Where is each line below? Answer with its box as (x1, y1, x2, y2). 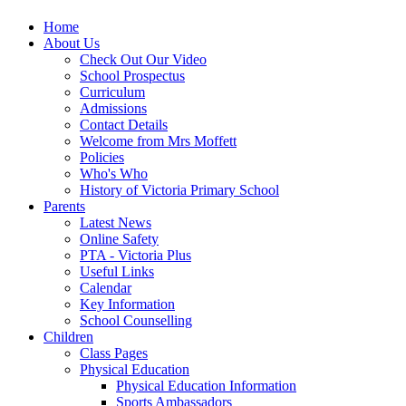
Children (43, 328, 93, 344)
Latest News (80, 214, 151, 230)
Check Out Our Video (80, 51, 207, 67)
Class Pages (80, 344, 148, 361)
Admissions (80, 100, 147, 116)
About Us (43, 34, 100, 51)
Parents (43, 198, 85, 214)
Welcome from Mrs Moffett (80, 132, 237, 149)
